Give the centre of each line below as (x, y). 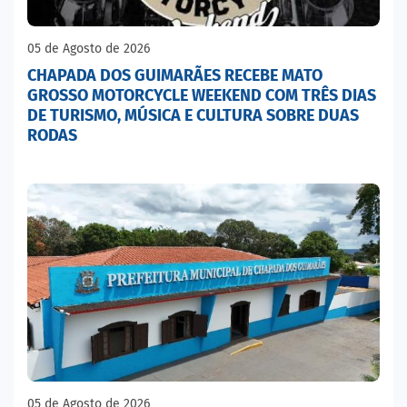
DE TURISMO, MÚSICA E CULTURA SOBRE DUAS (193, 115)
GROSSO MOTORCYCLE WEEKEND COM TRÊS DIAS (202, 95)
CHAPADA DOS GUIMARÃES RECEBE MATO (175, 75)
